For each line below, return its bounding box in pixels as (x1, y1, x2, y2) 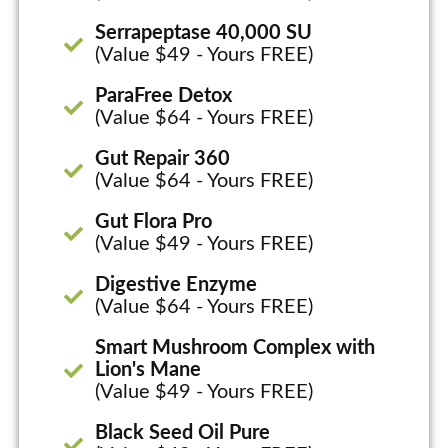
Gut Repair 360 (95, 149, 231, 170)
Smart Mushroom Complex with (95, 338, 376, 359)
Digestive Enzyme (95, 275, 258, 296)
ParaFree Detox (95, 86, 233, 107)
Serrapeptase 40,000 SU (95, 23, 313, 44)
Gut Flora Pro (95, 212, 213, 233)
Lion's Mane (95, 360, 202, 381)
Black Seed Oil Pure (95, 423, 271, 444)
